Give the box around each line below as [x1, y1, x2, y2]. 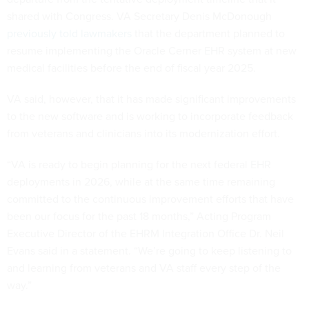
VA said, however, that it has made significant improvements [7, 91, 296, 107]
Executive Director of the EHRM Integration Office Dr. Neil [7, 226, 284, 241]
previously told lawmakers [7, 26, 132, 41]
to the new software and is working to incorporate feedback [7, 108, 293, 124]
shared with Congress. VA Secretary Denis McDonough [7, 8, 272, 24]
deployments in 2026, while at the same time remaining [7, 174, 275, 190]
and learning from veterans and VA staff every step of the [7, 260, 281, 276]
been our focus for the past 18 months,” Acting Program [7, 208, 271, 224]
